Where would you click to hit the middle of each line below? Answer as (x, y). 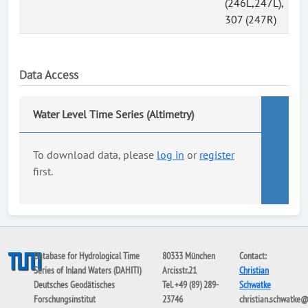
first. (43, 171)
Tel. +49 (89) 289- (190, 285)
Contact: (253, 256)
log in (170, 155)
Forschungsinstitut (65, 299)
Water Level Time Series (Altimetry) (113, 114)
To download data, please (95, 155)
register (217, 155)
